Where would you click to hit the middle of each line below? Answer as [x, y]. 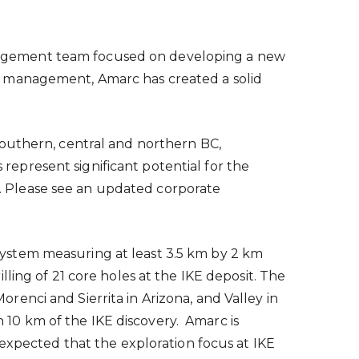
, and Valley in [234, 298]
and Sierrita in [94, 298]
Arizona [166, 298]
